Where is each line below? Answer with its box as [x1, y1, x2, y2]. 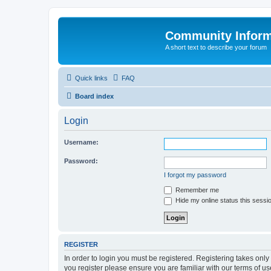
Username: [64, 138, 99, 146]
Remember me [174, 186, 219, 194]
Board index [75, 92, 114, 100]
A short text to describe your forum [165, 44, 267, 51]
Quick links [75, 74, 108, 82]
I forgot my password [164, 171, 226, 178]
